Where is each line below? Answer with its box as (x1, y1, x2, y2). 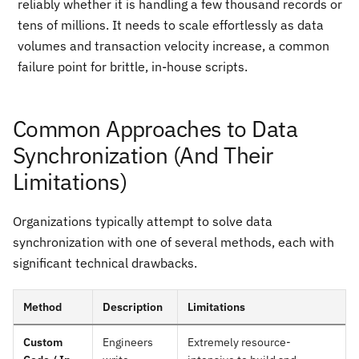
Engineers (103, 334, 153, 349)
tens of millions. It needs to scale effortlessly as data (18, 16, 324, 33)
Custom (23, 334, 63, 349)
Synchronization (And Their (13, 139, 273, 170)
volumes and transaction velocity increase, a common (18, 37, 329, 54)
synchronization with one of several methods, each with (13, 233, 334, 250)
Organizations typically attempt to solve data (13, 212, 272, 229)
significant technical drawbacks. (13, 254, 197, 271)
